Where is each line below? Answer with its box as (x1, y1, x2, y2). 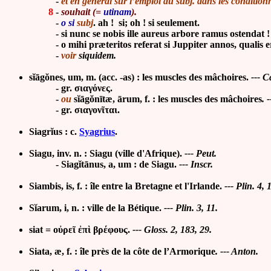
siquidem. (79, 50, 116, 61)
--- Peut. (182, 148, 217, 159)
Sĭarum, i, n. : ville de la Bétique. (29, 203, 162, 214)
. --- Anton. (215, 246, 258, 257)
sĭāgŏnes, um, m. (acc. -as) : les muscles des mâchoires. (29, 72, 249, 83)
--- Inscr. (179, 159, 213, 170)
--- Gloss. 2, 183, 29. (132, 224, 212, 235)
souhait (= (61, 7, 103, 18)
